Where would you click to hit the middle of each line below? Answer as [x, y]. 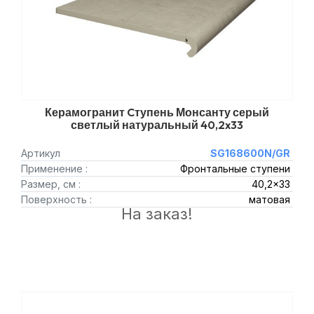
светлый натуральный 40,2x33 [157, 125]
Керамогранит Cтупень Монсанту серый [157, 112]
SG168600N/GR [250, 153]
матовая [269, 199]
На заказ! [157, 214]
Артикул [41, 153]
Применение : [54, 169]
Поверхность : [56, 199]
